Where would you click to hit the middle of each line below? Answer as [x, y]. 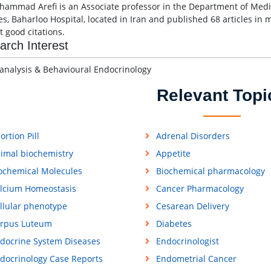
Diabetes [174, 224]
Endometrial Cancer [196, 259]
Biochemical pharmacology [210, 171]
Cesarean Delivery [192, 206]
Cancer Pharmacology [200, 189]
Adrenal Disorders [193, 136]
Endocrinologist [187, 241]
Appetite [173, 154]
